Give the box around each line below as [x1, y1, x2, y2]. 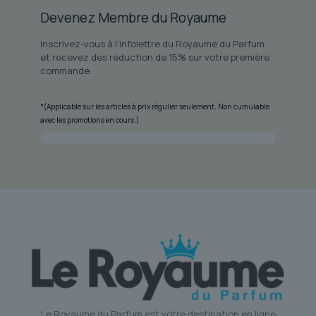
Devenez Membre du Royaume [39, 8, 226, 27]
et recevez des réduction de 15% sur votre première [39, 50, 269, 63]
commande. [39, 63, 92, 77]
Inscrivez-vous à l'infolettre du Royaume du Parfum [39, 37, 265, 50]
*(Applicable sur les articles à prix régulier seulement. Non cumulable [39, 101, 269, 111]
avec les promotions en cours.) [39, 114, 139, 125]
